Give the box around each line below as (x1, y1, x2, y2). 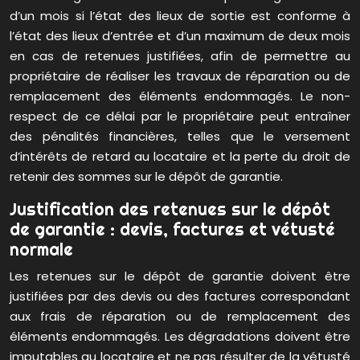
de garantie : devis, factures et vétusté (10, 219, 335, 240)
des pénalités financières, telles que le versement (10, 128, 350, 145)
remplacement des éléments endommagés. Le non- (10, 88, 350, 105)
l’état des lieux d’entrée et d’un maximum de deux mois (10, 27, 350, 45)
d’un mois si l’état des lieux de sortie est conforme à (10, 7, 350, 25)
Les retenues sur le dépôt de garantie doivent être (10, 268, 350, 285)
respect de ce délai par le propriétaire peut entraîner (10, 108, 350, 125)
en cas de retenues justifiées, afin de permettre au (10, 47, 350, 65)
